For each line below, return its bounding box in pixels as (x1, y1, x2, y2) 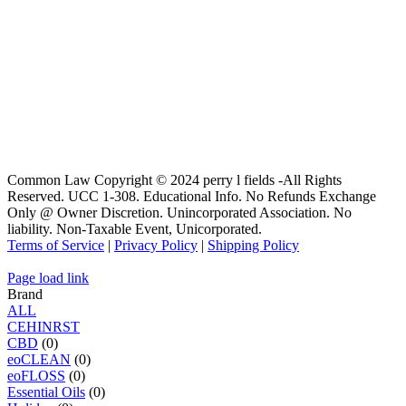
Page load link (7, 270, 89, 286)
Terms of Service (7, 237, 104, 254)
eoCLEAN (7, 352, 71, 368)
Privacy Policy (114, 237, 198, 254)
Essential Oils (7, 384, 85, 401)
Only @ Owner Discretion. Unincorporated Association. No (7, 205, 352, 221)
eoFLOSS (7, 368, 65, 384)
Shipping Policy (208, 237, 299, 254)
